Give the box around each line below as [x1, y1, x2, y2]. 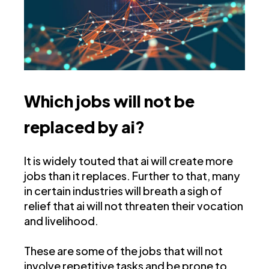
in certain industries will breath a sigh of [24, 184, 222, 198]
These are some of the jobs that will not [24, 244, 223, 258]
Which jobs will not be [24, 91, 195, 112]
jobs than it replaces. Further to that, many [24, 169, 240, 183]
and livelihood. [24, 214, 98, 228]
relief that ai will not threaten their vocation [24, 199, 243, 213]
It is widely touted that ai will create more [24, 154, 233, 168]
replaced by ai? [24, 116, 145, 138]
